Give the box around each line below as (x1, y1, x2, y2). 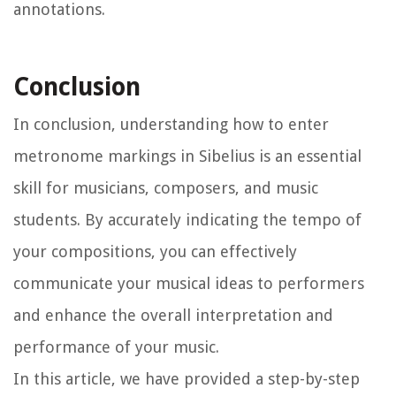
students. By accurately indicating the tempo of (13, 210, 362, 230)
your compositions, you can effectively (13, 242, 297, 262)
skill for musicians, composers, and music (13, 179, 318, 198)
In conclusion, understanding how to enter (13, 115, 329, 134)
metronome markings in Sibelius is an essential (13, 147, 362, 166)
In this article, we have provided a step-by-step (13, 369, 360, 389)
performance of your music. (13, 338, 219, 357)
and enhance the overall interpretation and (13, 306, 333, 325)
